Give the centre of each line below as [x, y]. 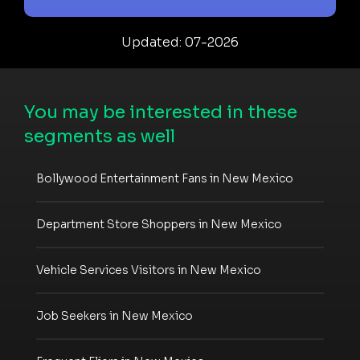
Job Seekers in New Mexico [115, 316]
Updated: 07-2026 [180, 42]
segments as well [100, 136]
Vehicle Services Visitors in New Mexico [149, 270]
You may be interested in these [161, 112]
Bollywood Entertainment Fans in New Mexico [165, 179]
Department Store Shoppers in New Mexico [159, 225]
